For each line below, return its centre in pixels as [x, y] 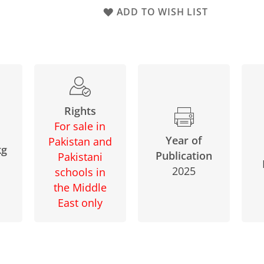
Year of [184, 141]
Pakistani [80, 156]
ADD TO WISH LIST [162, 12]
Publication [184, 156]
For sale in [80, 126]
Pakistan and [80, 141]
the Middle [80, 187]
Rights [80, 110]
